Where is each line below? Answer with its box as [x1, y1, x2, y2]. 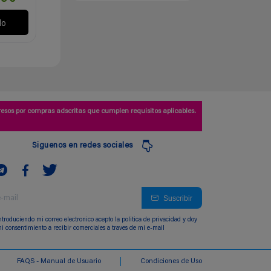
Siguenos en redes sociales [31, 142, 133, 149]
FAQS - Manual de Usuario [16, 258, 101, 266]
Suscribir [163, 194, 192, 202]
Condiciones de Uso [140, 258, 202, 266]
